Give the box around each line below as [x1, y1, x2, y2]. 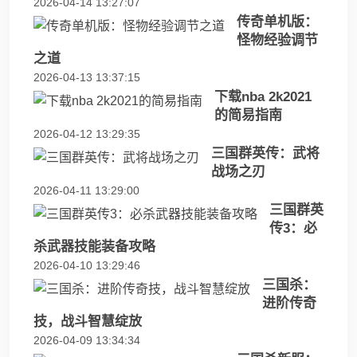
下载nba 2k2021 [214, 89, 312, 105]
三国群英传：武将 [211, 146, 320, 162]
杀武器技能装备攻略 [33, 239, 155, 255]
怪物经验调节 [237, 33, 318, 49]
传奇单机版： [237, 14, 318, 30]
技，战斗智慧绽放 [33, 314, 142, 330]
